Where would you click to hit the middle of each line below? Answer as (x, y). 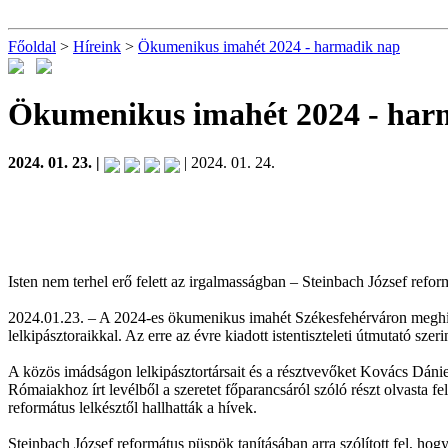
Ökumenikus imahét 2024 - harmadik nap (269, 46)
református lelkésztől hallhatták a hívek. (132, 407)
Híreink (97, 46)
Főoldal (32, 46)
